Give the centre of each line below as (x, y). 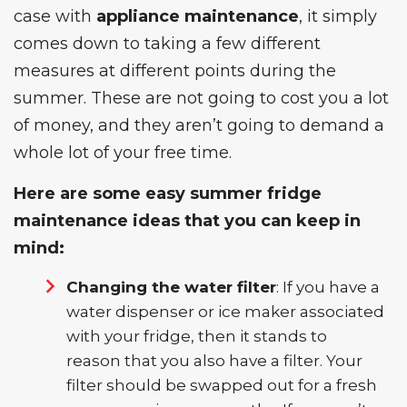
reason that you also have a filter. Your (214, 361)
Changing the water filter (171, 288)
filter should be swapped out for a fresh (222, 386)
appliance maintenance (198, 17)
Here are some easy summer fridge (168, 194)
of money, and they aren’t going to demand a (199, 126)
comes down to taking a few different (167, 44)
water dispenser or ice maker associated (225, 312)
